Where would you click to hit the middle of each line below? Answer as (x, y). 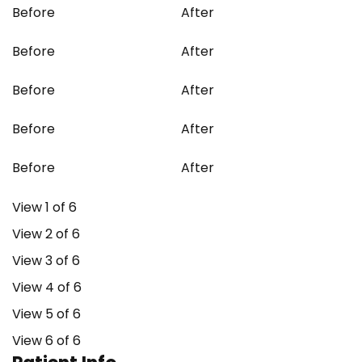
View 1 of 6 (44, 207)
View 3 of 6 (46, 261)
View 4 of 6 (47, 287)
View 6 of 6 (46, 341)
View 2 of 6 (46, 234)
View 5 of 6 (46, 314)
